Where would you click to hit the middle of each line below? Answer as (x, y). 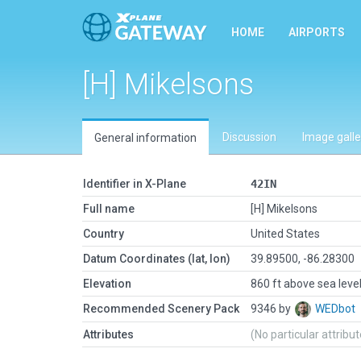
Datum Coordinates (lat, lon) (157, 259)
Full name (109, 209)
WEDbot (336, 309)
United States (285, 234)
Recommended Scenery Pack (161, 309)
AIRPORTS (317, 32)
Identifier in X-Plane (135, 184)
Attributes (108, 334)
